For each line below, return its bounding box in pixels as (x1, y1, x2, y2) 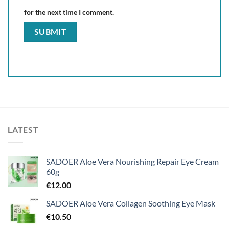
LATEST (8, 125, 39, 135)
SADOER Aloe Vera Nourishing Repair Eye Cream (46, 156, 219, 167)
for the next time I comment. (24, 8, 114, 17)
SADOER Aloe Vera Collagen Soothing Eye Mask (46, 198, 215, 209)
